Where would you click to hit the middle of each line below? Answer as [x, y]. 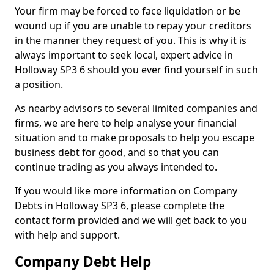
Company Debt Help [83, 261]
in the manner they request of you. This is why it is [131, 40]
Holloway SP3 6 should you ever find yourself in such [136, 70]
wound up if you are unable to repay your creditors [133, 26]
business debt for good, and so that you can [117, 152]
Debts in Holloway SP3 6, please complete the [120, 206]
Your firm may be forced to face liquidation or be [128, 11]
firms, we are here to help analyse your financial [126, 123]
